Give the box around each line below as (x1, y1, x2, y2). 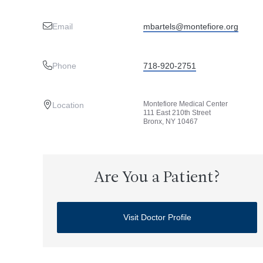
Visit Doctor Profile (123, 213, 191, 222)
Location (52, 100, 84, 110)
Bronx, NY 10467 (143, 117, 198, 126)
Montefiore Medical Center (143, 100, 228, 108)
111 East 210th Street (143, 109, 211, 117)
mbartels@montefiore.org (143, 22, 238, 31)
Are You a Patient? (93, 170, 221, 186)
